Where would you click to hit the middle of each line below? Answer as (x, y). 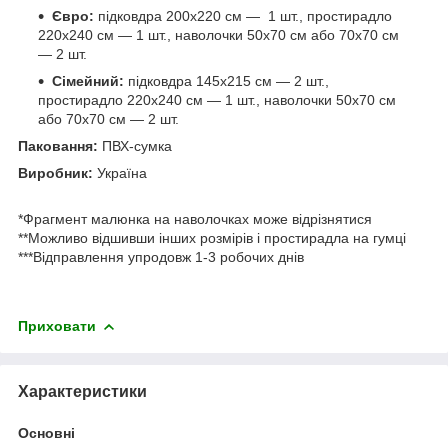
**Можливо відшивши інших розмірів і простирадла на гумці (212, 237)
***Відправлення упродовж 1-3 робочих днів (161, 256)
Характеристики (82, 391)
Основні (46, 432)
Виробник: (55, 172)
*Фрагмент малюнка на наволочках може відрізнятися (195, 218)
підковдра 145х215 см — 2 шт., (226, 80)
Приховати (57, 325)
